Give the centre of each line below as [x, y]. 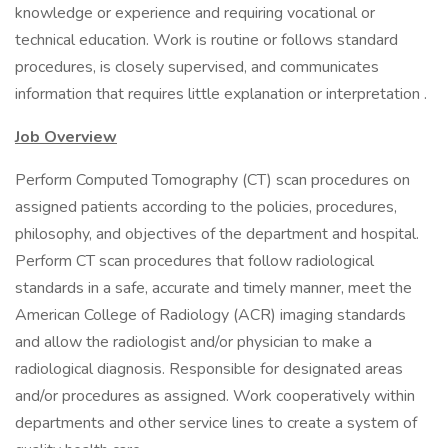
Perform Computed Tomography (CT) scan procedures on [212, 180]
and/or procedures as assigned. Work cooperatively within [215, 396]
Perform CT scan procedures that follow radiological [194, 261]
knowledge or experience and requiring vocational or [195, 13]
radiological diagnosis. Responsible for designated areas [209, 369]
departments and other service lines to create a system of [216, 423]
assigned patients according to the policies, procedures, [206, 207]
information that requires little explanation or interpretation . [221, 94]
